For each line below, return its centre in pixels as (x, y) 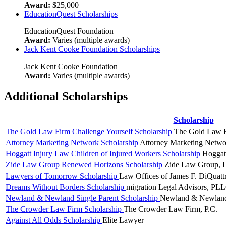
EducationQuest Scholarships (71, 14)
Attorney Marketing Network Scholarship (73, 143)
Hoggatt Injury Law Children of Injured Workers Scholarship (104, 154)
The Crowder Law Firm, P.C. (171, 209)
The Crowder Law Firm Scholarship (65, 209)
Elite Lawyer (123, 220)
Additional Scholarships (66, 97)
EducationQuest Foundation (69, 31)
